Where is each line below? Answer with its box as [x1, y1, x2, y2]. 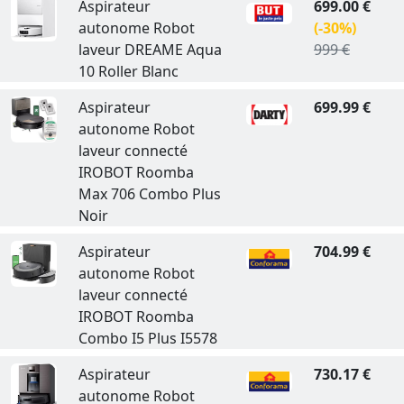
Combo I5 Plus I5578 [78, 328, 217, 348]
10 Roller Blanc [78, 61, 179, 81]
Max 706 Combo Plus [78, 184, 221, 204]
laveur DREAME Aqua [78, 40, 222, 60]
